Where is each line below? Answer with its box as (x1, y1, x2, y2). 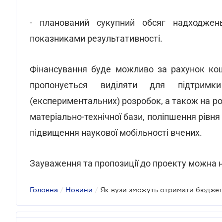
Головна (30, 186, 58, 194)
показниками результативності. (30, 33, 163, 44)
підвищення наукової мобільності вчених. (30, 127, 202, 138)
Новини (65, 186, 93, 194)
